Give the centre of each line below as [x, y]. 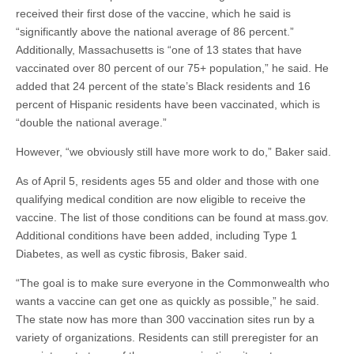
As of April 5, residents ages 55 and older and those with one [168, 181]
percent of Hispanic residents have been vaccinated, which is [168, 104]
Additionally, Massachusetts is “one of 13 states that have [159, 50]
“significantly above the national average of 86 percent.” [155, 32]
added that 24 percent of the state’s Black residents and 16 [163, 86]
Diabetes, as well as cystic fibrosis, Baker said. [132, 254]
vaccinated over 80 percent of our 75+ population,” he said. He [172, 68]
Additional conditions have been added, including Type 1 [156, 235]
